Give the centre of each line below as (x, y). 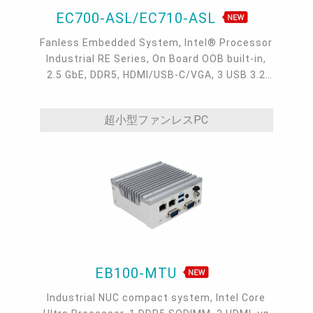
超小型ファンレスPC (156, 119)
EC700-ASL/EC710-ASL (138, 18)
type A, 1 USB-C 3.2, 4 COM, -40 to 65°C (156, 90)
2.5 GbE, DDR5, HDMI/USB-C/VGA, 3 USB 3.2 (156, 74)
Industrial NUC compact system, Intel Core (156, 298)
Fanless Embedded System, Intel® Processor (156, 42)
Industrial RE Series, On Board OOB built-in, (156, 58)
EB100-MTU (138, 274)
